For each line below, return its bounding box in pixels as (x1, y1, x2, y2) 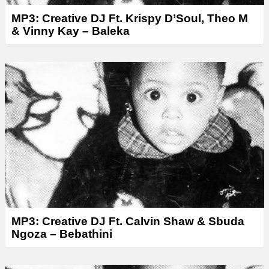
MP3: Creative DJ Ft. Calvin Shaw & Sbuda (11, 214, 244, 228)
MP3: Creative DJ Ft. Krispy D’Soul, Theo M (11, 11, 248, 25)
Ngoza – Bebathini (11, 227, 112, 240)
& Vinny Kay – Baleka (11, 24, 130, 37)
